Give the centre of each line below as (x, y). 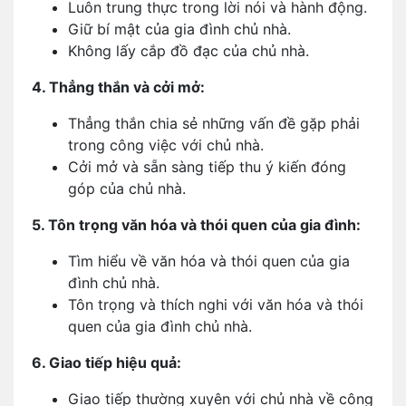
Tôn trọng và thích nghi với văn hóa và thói (216, 304)
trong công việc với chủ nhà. (166, 145)
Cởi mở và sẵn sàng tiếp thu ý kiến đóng (207, 167)
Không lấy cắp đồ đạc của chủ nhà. (188, 51)
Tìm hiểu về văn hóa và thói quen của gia (209, 261)
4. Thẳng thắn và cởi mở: (118, 87)
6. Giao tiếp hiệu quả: (106, 362)
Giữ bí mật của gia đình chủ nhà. (179, 29)
